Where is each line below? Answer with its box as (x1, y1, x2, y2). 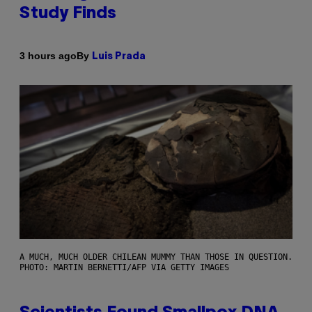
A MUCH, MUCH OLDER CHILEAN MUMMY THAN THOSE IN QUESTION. (19, 251, 292, 262)
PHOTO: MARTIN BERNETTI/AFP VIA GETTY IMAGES (19, 262, 229, 272)
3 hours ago (19, 50, 77, 62)
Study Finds (19, 6, 116, 22)
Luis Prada (92, 52, 146, 61)
